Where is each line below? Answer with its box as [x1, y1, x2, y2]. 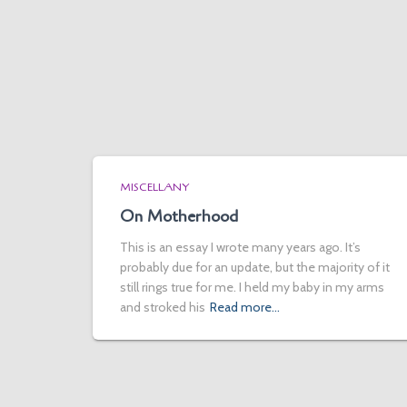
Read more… [210, 299, 280, 315]
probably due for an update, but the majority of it [120, 259, 390, 275]
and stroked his [120, 299, 205, 315]
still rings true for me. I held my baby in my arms [120, 279, 384, 295]
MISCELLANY [120, 180, 189, 194]
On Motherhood [120, 205, 238, 227]
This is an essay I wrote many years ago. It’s [120, 239, 361, 255]
